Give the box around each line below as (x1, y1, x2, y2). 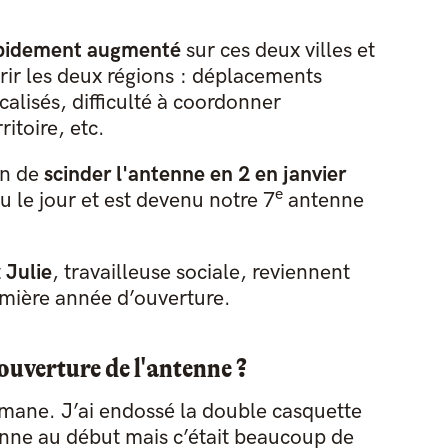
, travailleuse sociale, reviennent (51, 260, 350, 286)
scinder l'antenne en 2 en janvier (43, 162, 346, 188)
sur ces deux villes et (180, 38, 375, 64)
